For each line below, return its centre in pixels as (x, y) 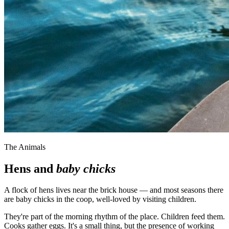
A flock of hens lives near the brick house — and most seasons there (114, 190)
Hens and (30, 168)
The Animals (25, 147)
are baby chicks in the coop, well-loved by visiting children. (100, 199)
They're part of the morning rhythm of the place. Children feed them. (114, 217)
